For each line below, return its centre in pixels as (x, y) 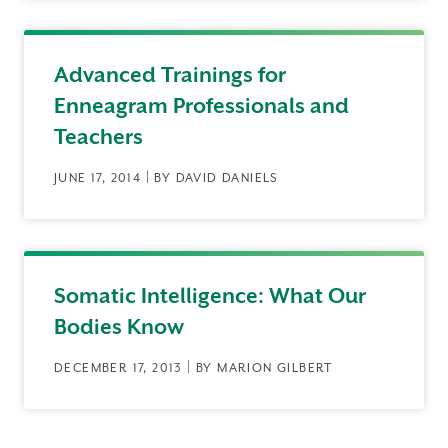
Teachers (98, 137)
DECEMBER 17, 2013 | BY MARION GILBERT (193, 368)
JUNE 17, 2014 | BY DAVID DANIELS (166, 178)
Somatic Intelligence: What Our (210, 296)
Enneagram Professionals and (201, 106)
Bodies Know (119, 327)
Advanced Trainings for (170, 75)
